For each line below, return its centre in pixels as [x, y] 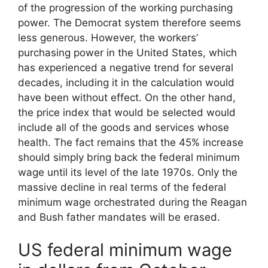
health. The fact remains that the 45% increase [131, 142]
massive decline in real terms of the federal [122, 187]
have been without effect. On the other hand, [127, 97]
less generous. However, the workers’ [108, 37]
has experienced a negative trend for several [126, 67]
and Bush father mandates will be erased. [119, 217]
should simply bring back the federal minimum [129, 157]
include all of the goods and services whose [124, 127]
